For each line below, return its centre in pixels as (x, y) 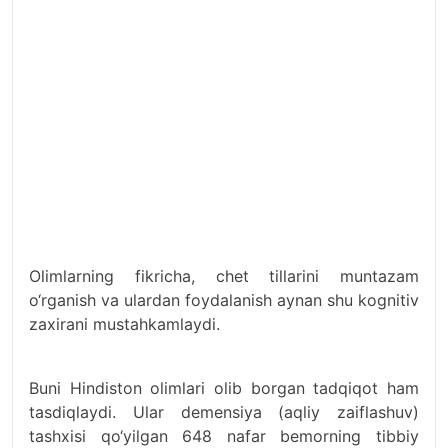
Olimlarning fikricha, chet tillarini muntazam (224, 275)
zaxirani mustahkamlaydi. (124, 323)
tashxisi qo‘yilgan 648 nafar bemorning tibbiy (224, 435)
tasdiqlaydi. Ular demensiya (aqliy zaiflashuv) (224, 411)
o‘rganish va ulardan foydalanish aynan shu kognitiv (224, 299)
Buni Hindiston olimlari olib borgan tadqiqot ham (224, 387)
